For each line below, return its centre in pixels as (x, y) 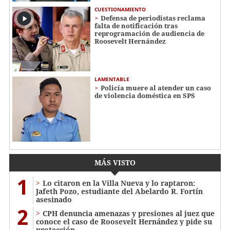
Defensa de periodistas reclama (153, 18)
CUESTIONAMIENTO (120, 9)
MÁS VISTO (115, 163)
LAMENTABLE (112, 79)
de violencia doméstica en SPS (145, 96)
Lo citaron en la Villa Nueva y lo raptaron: (119, 183)
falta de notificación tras (136, 25)
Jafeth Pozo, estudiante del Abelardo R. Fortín (119, 191)
